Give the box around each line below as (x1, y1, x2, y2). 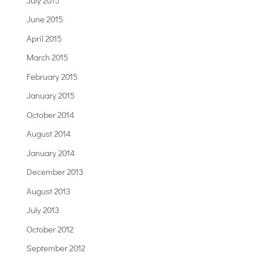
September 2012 (26, 242, 85, 254)
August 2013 (26, 184, 70, 197)
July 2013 (26, 204, 59, 216)
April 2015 (26, 32, 62, 44)
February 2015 (26, 70, 77, 82)
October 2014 (26, 108, 75, 120)
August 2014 (26, 127, 71, 140)
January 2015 (26, 89, 75, 102)
